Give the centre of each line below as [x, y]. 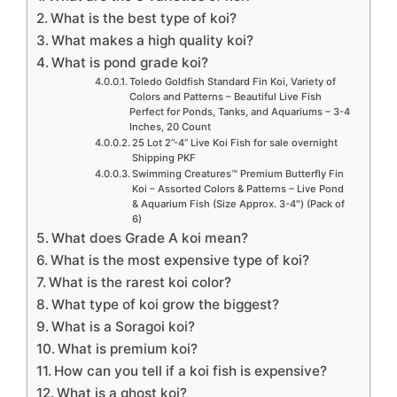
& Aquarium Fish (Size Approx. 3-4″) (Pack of [238, 204]
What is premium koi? [128, 349]
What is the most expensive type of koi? [180, 261]
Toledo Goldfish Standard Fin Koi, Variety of [232, 82]
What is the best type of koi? [144, 19]
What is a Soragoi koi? [124, 327]
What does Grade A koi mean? [150, 238]
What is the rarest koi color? [140, 283]
